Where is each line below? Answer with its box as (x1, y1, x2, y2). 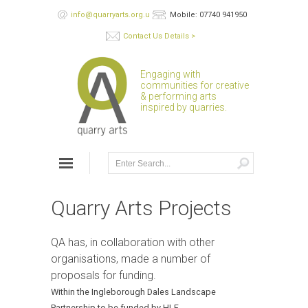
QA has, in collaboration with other (51, 236, 214, 249)
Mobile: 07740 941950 (170, 10, 247, 19)
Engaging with (140, 69, 201, 80)
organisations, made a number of (51, 252, 210, 265)
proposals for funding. (51, 269, 156, 282)
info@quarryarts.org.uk (70, 10, 154, 19)
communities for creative (140, 80, 249, 91)
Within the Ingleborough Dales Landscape (51, 287, 216, 297)
